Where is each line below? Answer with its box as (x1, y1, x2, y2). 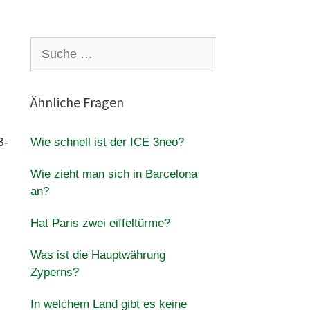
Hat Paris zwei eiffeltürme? (30, 217, 170, 230)
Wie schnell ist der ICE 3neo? (30, 136, 184, 149)
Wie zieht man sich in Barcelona (30, 167, 197, 181)
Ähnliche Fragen (30, 93, 124, 111)
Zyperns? (30, 266, 79, 279)
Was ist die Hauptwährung (30, 248, 165, 262)
